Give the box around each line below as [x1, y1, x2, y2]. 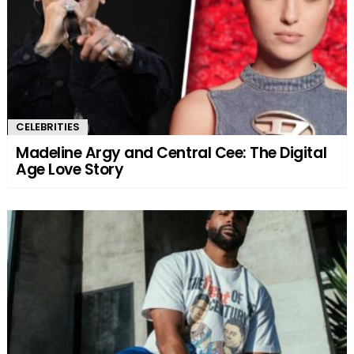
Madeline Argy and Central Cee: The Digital [16, 141, 327, 164]
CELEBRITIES [16, 119, 80, 134]
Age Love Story [16, 158, 124, 180]
